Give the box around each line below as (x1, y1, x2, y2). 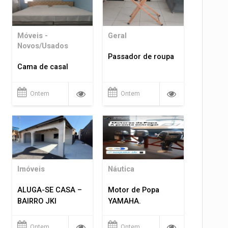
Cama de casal (17, 63, 68, 72)
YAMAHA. (108, 197, 141, 206)
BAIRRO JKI (17, 197, 56, 206)
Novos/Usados (17, 42, 68, 51)
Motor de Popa (108, 186, 160, 194)
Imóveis (17, 165, 45, 174)
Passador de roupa (108, 52, 175, 62)
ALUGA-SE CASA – (17, 186, 82, 194)
